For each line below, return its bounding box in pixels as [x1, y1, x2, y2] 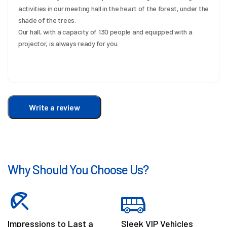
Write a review [29, 102, 80, 112]
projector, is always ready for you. [18, 39, 119, 48]
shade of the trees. [18, 15, 76, 24]
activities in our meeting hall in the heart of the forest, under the [18, 4, 209, 13]
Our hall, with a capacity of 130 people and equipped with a [18, 27, 193, 36]
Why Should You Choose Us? [8, 161, 148, 177]
